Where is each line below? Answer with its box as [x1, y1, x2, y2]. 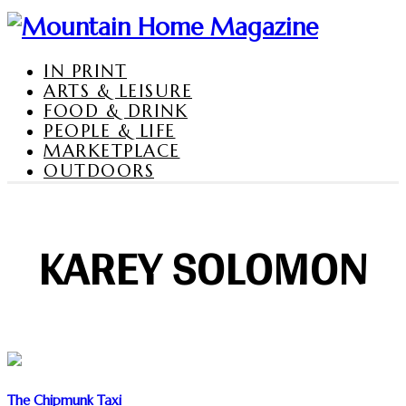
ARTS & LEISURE [43, 79, 192, 101]
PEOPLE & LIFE [43, 119, 176, 141]
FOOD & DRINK [43, 99, 188, 121]
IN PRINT [43, 59, 127, 82]
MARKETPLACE [43, 139, 180, 161]
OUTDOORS [43, 159, 154, 181]
